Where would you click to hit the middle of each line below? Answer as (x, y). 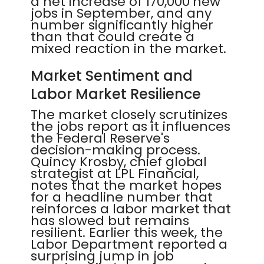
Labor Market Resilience (116, 94)
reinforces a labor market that (131, 209)
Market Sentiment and (112, 76)
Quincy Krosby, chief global (119, 162)
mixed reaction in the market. (129, 49)
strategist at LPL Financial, (115, 174)
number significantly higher (122, 25)
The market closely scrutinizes (129, 115)
